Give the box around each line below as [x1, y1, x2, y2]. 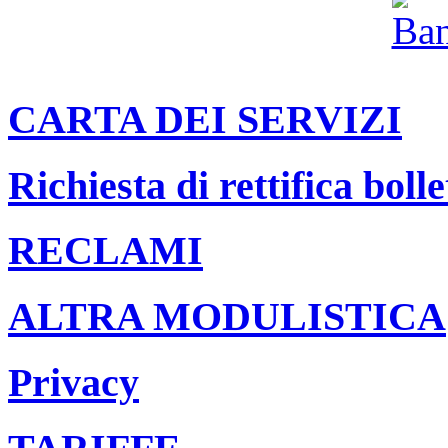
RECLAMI [8, 228, 203, 274]
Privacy [8, 359, 139, 405]
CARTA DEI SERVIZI [8, 96, 402, 142]
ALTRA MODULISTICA [8, 294, 446, 340]
